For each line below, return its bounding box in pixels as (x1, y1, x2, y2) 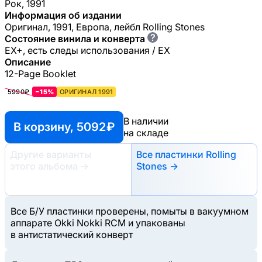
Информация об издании (5, 9, 122, 21)
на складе (123, 127, 168, 139)
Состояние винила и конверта (5, 32, 145, 44)
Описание (5, 56, 51, 68)
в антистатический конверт (11, 228, 133, 240)
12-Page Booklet (5, 67, 76, 80)
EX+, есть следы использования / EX (5, 44, 170, 56)
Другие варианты (10, 148, 91, 160)
